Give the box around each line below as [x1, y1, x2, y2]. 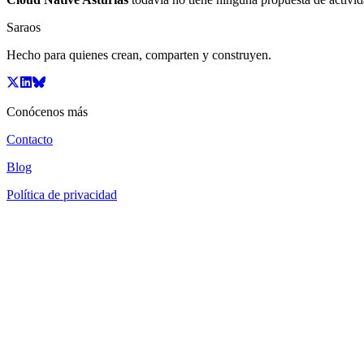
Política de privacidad [6, 187, 117, 201]
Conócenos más [6, 104, 88, 119]
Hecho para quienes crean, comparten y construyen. [6, 47, 271, 62]
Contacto [6, 132, 53, 146]
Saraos [6, 19, 41, 34]
